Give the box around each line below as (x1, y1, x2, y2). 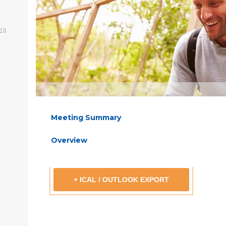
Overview (51, 135, 87, 145)
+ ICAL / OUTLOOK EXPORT (74, 175, 169, 184)
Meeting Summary (51, 112, 121, 122)
